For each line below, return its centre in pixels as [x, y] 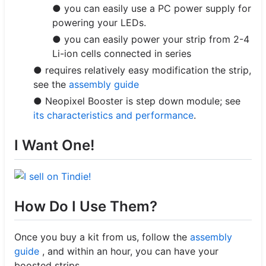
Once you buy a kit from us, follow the [102, 237]
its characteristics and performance [113, 115]
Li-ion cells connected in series [122, 54]
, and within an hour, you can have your [129, 251]
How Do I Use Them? [86, 206]
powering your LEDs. [99, 23]
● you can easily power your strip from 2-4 [151, 39]
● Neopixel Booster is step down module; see [137, 101]
